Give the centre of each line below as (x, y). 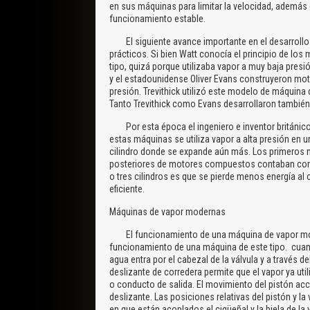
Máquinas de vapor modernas (168, 211)
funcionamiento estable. (158, 18)
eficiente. (128, 189)
